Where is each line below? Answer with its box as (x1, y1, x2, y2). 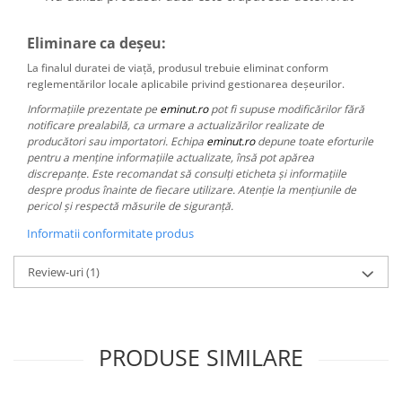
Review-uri (28, 264, 86, 280)
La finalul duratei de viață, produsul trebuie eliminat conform (27, 60, 328, 75)
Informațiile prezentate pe (27, 101, 160, 117)
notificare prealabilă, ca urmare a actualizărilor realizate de (27, 118, 324, 133)
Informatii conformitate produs (27, 225, 194, 241)
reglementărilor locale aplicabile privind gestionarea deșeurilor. (27, 76, 345, 92)
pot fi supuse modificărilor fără (208, 101, 364, 117)
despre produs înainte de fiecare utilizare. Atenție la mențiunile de (27, 182, 356, 197)
